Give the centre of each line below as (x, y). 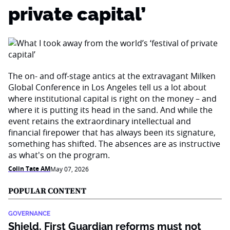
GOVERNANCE (29, 214)
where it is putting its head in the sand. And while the (110, 110)
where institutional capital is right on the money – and (112, 99)
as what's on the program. (59, 155)
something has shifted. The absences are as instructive (114, 144)
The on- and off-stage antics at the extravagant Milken (112, 76)
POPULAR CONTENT (47, 191)
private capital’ (77, 14)
